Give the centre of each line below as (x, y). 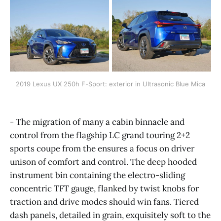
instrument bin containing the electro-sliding (97, 175)
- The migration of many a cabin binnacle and (97, 122)
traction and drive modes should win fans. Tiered (104, 202)
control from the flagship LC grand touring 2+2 (100, 135)
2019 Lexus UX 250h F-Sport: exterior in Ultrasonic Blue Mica (110, 84)
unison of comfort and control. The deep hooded (103, 162)
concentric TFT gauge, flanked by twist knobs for (104, 188)
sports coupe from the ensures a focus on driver (102, 148)
